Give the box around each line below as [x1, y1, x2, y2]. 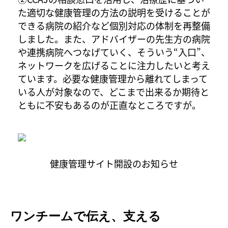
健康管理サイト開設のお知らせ [50, 156, 178, 170]
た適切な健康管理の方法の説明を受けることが [18, 6, 210, 19]
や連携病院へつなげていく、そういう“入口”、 [18, 45, 210, 59]
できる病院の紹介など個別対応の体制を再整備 [18, 19, 210, 33]
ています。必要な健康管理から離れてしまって [18, 72, 208, 85]
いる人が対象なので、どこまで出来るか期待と [18, 85, 209, 99]
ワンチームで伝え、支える [10, 209, 161, 223]
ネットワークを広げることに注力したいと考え [18, 59, 210, 72]
